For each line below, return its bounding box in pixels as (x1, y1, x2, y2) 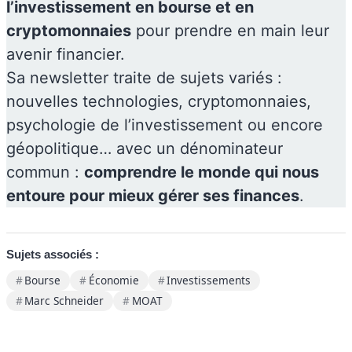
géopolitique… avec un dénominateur (6, 138, 283, 158)
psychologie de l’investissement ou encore (6, 115, 323, 134)
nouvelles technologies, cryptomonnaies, (6, 91, 311, 111)
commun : (6, 162, 84, 181)
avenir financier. (6, 44, 130, 64)
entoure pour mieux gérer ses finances (6, 185, 299, 205)
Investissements (167, 273, 251, 288)
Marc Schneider (24, 292, 104, 308)
